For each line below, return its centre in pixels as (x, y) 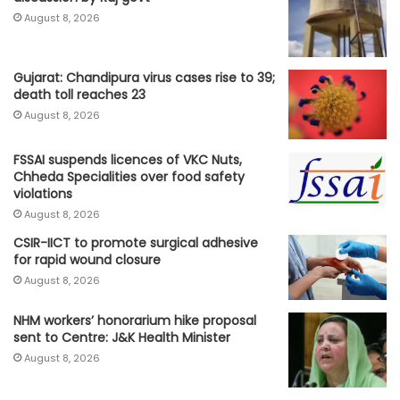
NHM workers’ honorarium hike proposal (135, 320)
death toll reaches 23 (79, 95)
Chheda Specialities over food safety (129, 176)
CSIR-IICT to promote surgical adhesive (136, 242)
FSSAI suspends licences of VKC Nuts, (128, 159)
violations (43, 193)
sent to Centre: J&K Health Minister (122, 337)
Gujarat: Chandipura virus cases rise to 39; (144, 78)
